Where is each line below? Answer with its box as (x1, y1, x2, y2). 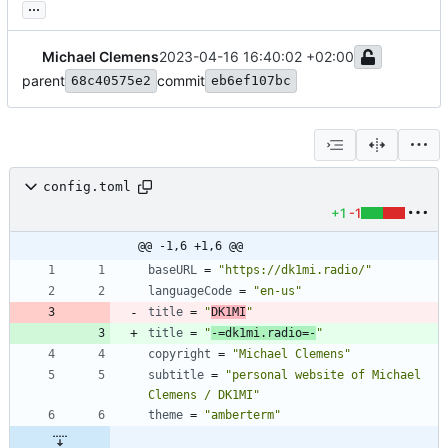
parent (22, 71, 65, 89)
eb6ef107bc (211, 72, 291, 88)
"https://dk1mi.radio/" (218, 262, 372, 277)
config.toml (43, 179, 131, 195)
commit (157, 71, 205, 89)
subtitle (148, 367, 204, 382)
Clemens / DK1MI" (148, 387, 260, 402)
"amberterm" (204, 407, 281, 422)
